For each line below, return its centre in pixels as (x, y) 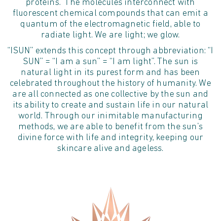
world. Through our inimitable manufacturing (110, 116)
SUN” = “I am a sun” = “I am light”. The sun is (110, 62)
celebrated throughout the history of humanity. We (110, 84)
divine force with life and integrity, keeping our (110, 138)
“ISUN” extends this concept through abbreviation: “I (110, 51)
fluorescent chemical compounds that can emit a (110, 14)
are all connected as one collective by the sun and (110, 95)
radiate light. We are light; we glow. (110, 36)
